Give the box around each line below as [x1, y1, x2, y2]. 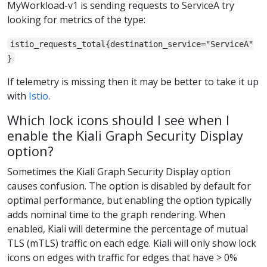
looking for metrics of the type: [7, 13, 145, 26]
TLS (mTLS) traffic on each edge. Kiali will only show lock [7, 236, 256, 250]
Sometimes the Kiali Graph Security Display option [7, 164, 231, 178]
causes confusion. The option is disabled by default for [7, 179, 251, 193]
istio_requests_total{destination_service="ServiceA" [10, 39, 254, 49]
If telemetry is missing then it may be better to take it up [7, 74, 259, 88]
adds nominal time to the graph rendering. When [7, 207, 225, 221]
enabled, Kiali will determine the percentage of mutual [7, 222, 248, 235]
